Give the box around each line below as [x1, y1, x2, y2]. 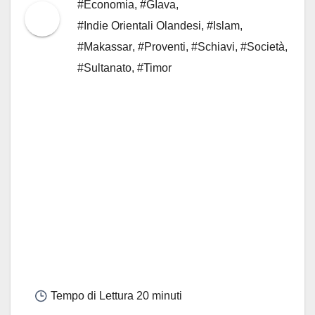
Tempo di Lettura [48, 290, 134, 302]
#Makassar [77, 40, 132, 53]
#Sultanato [77, 61, 131, 74]
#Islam [207, 19, 240, 32]
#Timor [137, 61, 172, 74]
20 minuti [134, 290, 182, 302]
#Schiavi [191, 40, 235, 53]
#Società [240, 40, 285, 53]
